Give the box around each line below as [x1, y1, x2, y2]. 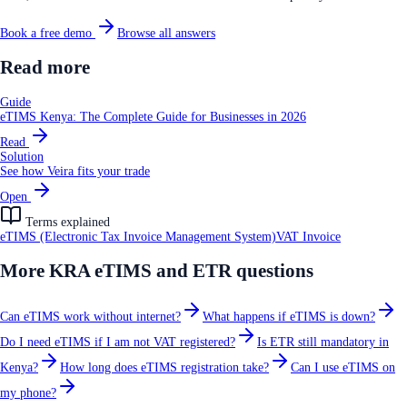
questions [232, 260, 313, 283]
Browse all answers [117, 25, 215, 40]
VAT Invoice [276, 229, 341, 243]
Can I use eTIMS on [291, 360, 395, 374]
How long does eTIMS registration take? [60, 360, 269, 374]
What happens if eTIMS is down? [203, 309, 375, 323]
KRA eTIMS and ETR [49, 260, 232, 283]
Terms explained [22, 214, 110, 229]
